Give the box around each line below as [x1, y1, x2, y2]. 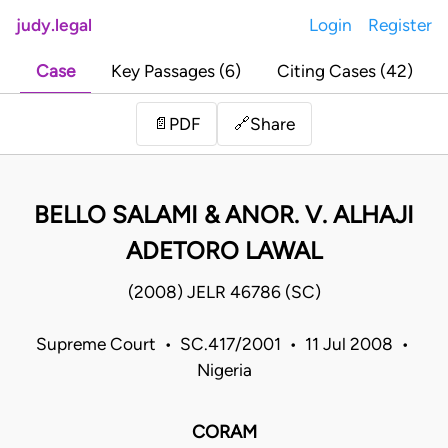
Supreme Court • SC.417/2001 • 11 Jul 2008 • [35, 334, 413, 355]
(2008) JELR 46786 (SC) [127, 282, 321, 303]
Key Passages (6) [110, 61, 241, 82]
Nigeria [196, 360, 252, 381]
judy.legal [16, 15, 92, 35]
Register [368, 15, 432, 35]
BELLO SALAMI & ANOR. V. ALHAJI [34, 200, 414, 230]
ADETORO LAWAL [126, 236, 322, 266]
